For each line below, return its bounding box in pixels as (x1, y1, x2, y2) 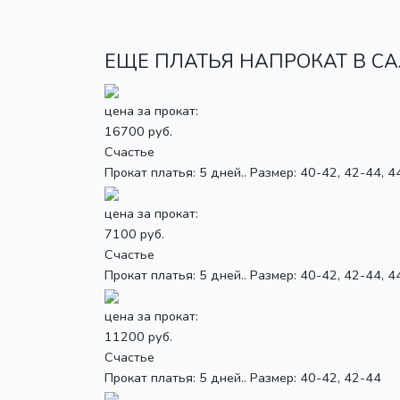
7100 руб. (104, 224, 164, 243)
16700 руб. (104, 121, 172, 140)
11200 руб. (104, 327, 172, 346)
